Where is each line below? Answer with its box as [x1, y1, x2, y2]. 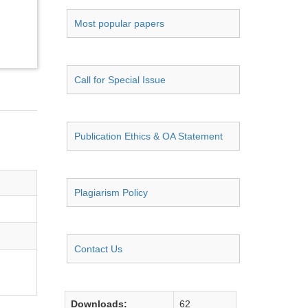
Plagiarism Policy [74, 187, 148, 198]
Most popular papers [74, 18, 164, 29]
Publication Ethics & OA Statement [74, 131, 223, 142]
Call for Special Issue [74, 74, 166, 85]
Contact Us [74, 243, 122, 254]
